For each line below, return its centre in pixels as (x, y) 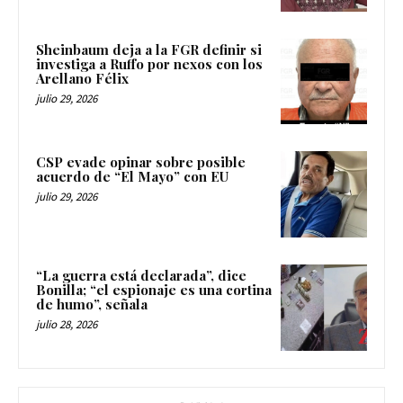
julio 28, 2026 (67, 325)
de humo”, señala (92, 304)
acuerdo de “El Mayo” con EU (132, 177)
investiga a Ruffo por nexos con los (149, 63)
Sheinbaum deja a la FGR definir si (149, 49)
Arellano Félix (82, 78)
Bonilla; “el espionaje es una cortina (154, 290)
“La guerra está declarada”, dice (141, 276)
